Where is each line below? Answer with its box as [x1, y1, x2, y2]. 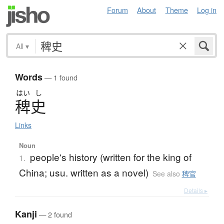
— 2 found [37, 209, 72, 220]
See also [152, 168, 182, 179]
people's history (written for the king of [29, 150, 191, 164]
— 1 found [42, 72, 77, 83]
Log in [197, 4, 216, 15]
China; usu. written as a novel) [18, 165, 148, 179]
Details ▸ [184, 186, 207, 195]
